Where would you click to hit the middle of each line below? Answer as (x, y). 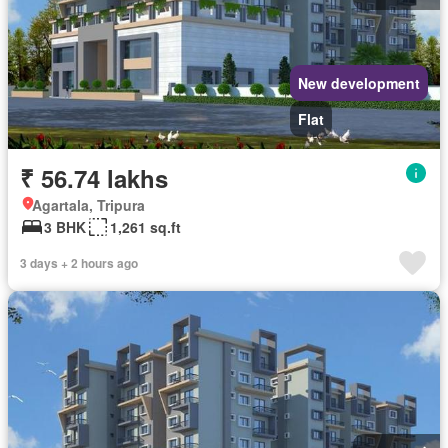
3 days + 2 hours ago (79, 263)
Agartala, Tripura (88, 205)
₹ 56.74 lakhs (94, 178)
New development (359, 83)
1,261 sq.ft (145, 227)
